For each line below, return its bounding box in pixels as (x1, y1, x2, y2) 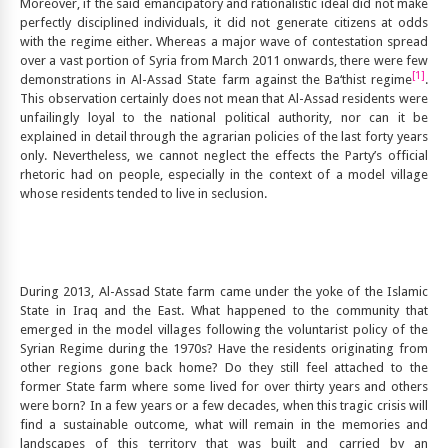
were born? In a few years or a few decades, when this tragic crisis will (20, 398, 428, 414)
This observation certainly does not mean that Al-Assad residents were (20, 91, 428, 107)
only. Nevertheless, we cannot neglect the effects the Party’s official (20, 148, 428, 164)
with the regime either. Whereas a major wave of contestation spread (20, 34, 428, 50)
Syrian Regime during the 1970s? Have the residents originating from (20, 341, 428, 357)
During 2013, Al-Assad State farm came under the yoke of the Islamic (20, 284, 428, 300)
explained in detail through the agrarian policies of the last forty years (20, 129, 428, 145)
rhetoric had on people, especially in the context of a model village (20, 167, 428, 183)
